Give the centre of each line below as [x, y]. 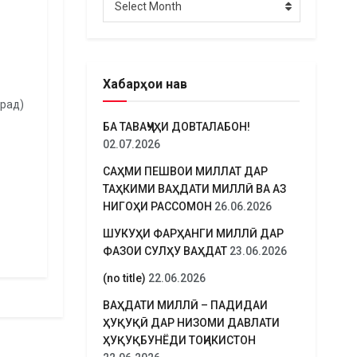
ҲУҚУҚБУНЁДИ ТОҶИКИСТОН [180, 340]
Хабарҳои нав [145, 84]
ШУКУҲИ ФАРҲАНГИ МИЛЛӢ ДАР [193, 233]
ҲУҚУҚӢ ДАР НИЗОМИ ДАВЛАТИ [191, 323]
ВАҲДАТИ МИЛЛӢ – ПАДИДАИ [185, 305]
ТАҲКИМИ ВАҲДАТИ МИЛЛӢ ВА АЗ [194, 189]
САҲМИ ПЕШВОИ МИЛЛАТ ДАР [185, 171]
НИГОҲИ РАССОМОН [157, 206]
